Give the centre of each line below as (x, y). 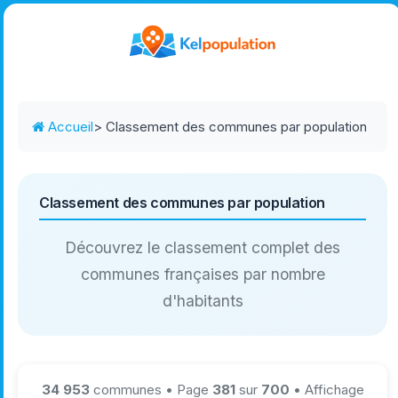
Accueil (69, 127)
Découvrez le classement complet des (203, 248)
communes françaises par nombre (203, 275)
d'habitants (203, 301)
